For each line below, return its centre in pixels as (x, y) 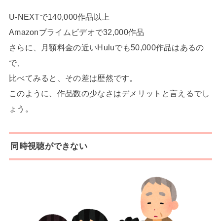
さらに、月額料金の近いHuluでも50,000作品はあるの (106, 48)
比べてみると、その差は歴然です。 (73, 78)
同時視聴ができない (49, 146)
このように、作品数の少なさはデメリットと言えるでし (109, 93)
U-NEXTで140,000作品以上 (59, 17)
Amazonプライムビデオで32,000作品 (76, 32)
